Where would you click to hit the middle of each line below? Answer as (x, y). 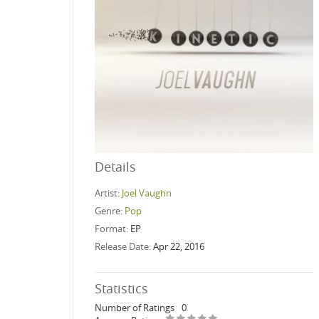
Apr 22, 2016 (179, 246)
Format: (113, 228)
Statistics (121, 288)
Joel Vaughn (147, 193)
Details (115, 166)
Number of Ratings (135, 307)
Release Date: (124, 246)
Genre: (110, 210)
